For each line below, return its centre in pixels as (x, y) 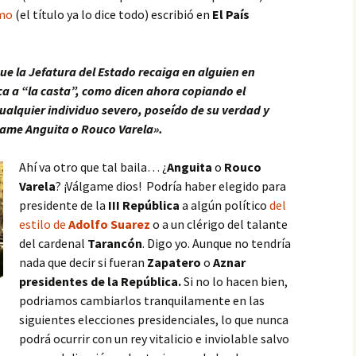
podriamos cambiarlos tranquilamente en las (142, 300)
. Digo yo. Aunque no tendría (217, 243)
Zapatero (174, 262)
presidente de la (64, 205)
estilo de (44, 224)
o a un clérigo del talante (219, 224)
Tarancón (115, 243)
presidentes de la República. (101, 281)
